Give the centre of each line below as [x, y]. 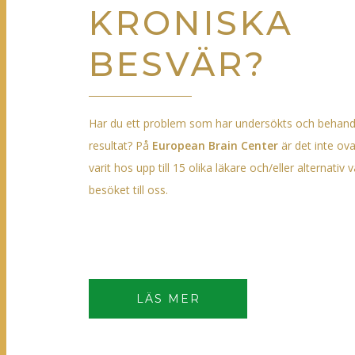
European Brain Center [215, 145]
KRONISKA [191, 23]
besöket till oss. [128, 190]
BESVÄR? [178, 64]
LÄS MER [168, 299]
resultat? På [120, 145]
